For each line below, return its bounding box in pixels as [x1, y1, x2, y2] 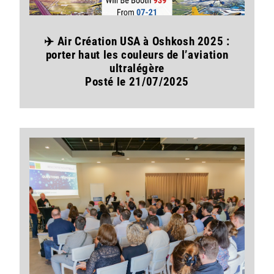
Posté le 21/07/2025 [84, 75, 190, 89]
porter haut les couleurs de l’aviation [45, 48, 229, 62]
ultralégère [109, 62, 165, 75]
